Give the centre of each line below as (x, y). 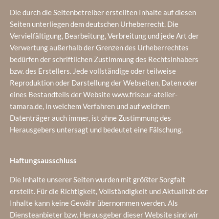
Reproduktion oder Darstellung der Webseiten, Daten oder (104, 83)
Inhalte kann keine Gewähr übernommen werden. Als (94, 203)
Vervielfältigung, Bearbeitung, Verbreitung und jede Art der (104, 36)
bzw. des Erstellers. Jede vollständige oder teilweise (93, 71)
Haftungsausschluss (43, 160)
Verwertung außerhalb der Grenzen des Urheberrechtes (99, 47)
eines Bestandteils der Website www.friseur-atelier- (94, 94)
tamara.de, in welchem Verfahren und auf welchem (90, 106)
